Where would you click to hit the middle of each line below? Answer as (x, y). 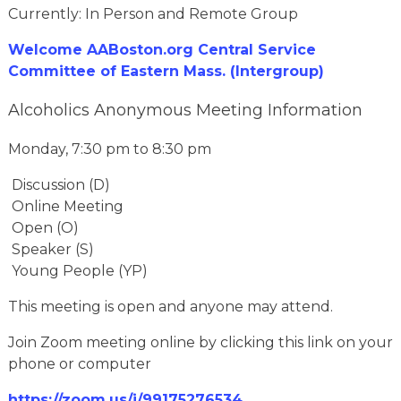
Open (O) (43, 228)
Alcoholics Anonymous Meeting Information (185, 110)
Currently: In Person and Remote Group (153, 14)
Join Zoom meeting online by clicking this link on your (200, 342)
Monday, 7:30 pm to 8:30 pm (109, 149)
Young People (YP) (77, 271)
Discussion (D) (59, 185)
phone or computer (79, 364)
